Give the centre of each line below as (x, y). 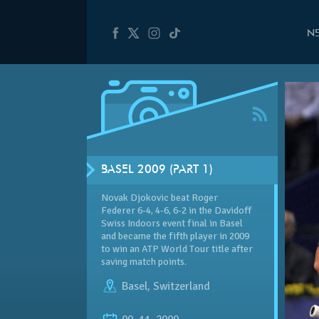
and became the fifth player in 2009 (175, 236)
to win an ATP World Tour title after (177, 249)
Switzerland (182, 286)
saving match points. (144, 261)
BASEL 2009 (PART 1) (157, 170)
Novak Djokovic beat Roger (159, 197)
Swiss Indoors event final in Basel (172, 223)
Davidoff (233, 210)
